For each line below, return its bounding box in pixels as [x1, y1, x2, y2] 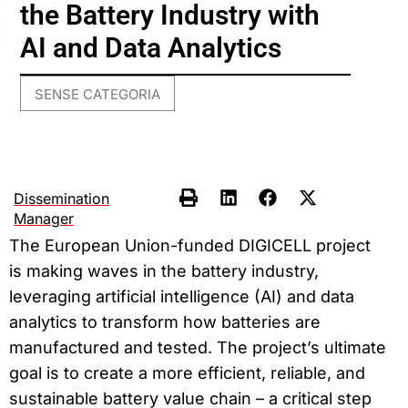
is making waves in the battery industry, [9, 260, 319, 280]
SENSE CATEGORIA [35, 86, 161, 104]
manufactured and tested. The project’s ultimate [9, 337, 386, 357]
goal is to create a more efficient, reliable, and [9, 362, 365, 382]
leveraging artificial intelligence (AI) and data [9, 286, 354, 306]
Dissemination [14, 189, 109, 208]
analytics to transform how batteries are [9, 311, 321, 331]
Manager [14, 209, 74, 228]
